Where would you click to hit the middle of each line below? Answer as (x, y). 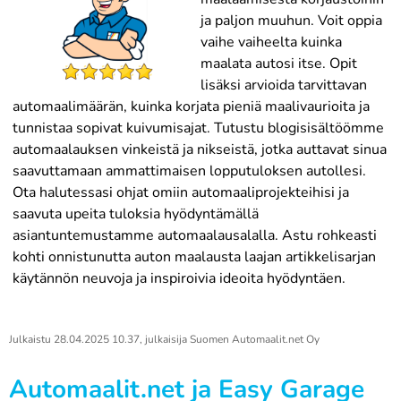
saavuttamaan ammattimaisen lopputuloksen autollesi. (189, 171)
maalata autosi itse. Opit (279, 64)
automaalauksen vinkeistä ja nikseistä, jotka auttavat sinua (200, 149)
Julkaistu (31, 339)
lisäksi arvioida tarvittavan (284, 85)
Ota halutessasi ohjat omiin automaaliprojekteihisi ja (181, 192)
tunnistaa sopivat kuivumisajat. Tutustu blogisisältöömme (198, 128)
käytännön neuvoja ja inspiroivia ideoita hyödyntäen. (179, 278)
